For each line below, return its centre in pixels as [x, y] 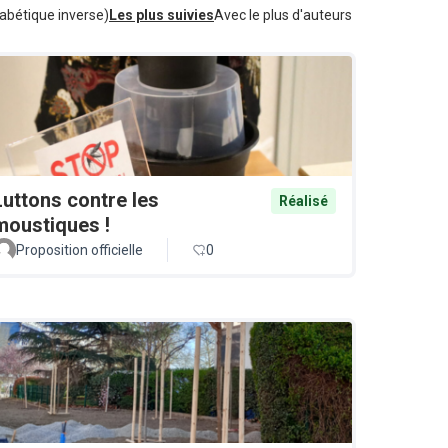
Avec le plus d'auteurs [283, 15]
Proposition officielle [79, 250]
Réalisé [303, 201]
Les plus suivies [161, 15]
